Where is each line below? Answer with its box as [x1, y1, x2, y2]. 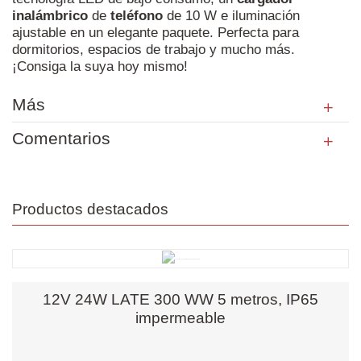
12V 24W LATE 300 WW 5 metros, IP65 [43, 290, 318, 308]
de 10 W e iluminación [163, 7, 300, 23]
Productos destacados [12, 200, 168, 218]
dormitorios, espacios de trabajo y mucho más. [12, 41, 295, 57]
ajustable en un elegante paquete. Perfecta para [12, 24, 299, 40]
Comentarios [12, 128, 110, 148]
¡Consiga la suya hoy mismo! [12, 58, 188, 74]
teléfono [110, 7, 163, 23]
